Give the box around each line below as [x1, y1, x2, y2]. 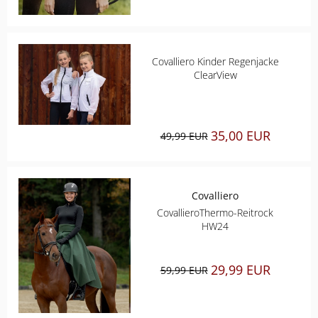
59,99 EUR [160, 263, 208, 278]
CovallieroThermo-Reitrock [157, 206, 274, 220]
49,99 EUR [160, 128, 208, 143]
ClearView [193, 67, 237, 82]
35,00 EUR [210, 126, 270, 144]
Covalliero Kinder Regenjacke [151, 54, 279, 68]
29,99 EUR [210, 261, 270, 279]
